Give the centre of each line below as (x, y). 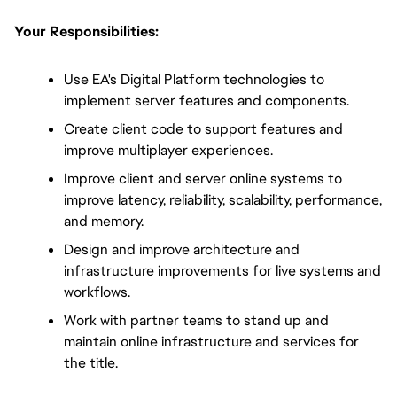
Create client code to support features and (203, 128)
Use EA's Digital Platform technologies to (194, 79)
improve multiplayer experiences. (168, 150)
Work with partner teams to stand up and (196, 320)
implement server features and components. (206, 100)
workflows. (97, 292)
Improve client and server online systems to (203, 178)
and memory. (104, 221)
